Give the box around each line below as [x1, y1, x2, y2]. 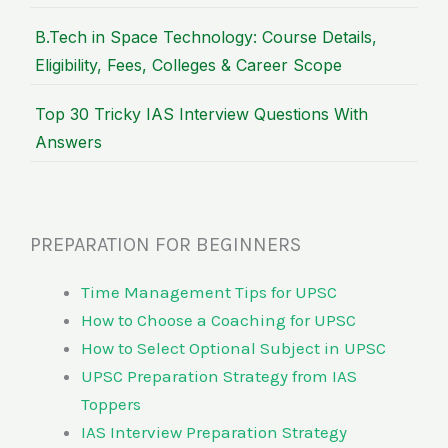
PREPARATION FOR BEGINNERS [30, 233, 301, 257]
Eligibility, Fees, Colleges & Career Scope [35, 55, 342, 76]
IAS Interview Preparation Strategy [81, 422, 347, 443]
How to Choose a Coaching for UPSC [81, 310, 356, 331]
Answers [35, 132, 102, 153]
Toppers [81, 394, 141, 415]
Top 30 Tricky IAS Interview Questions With [35, 104, 368, 125]
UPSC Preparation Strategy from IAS [81, 366, 357, 387]
